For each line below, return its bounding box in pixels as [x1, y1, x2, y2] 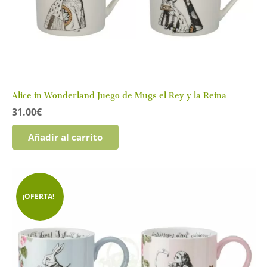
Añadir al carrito [27, 131, 103, 144]
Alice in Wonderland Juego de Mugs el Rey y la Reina [11, 91, 226, 101]
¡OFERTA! [22, 191, 54, 202]
